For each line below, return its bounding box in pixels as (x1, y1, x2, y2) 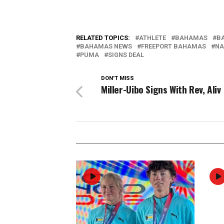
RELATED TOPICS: (76, 34, 130, 41)
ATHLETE (139, 34, 166, 41)
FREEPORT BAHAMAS (141, 42, 206, 50)
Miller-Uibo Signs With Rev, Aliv (101, 82, 221, 96)
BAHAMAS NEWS (80, 42, 132, 50)
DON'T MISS (101, 75, 134, 81)
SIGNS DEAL (108, 51, 144, 58)
